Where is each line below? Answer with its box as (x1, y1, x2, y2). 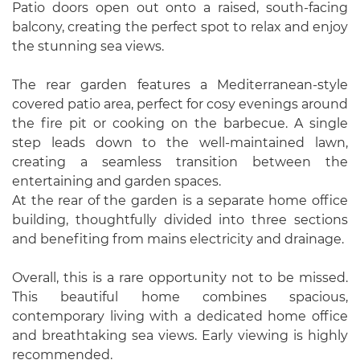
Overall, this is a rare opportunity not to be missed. (12, 270, 348, 285)
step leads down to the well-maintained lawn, (12, 135, 348, 150)
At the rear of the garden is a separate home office (12, 193, 348, 208)
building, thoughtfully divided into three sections (12, 212, 348, 227)
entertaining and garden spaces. (12, 174, 221, 189)
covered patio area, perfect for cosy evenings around (12, 96, 348, 112)
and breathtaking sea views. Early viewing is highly (12, 328, 348, 343)
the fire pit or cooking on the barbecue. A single (12, 116, 348, 131)
